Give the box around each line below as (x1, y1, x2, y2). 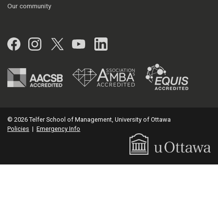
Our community (7, 1, 51, 10)
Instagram (41, 35, 100, 51)
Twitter (63, 35, 104, 51)
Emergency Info (36, 125, 80, 132)
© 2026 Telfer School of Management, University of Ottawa (7, 115, 171, 123)
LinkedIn (107, 35, 156, 51)
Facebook (20, 35, 77, 51)
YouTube (84, 35, 135, 51)
